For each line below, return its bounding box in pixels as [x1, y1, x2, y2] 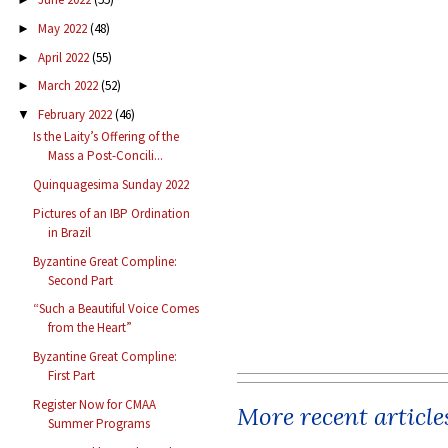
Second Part [48, 271, 114, 289]
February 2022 [37, 106, 115, 124]
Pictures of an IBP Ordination [33, 204, 191, 222]
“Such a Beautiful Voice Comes [33, 300, 200, 318]
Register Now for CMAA [33, 395, 157, 413]
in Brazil [48, 223, 92, 241]
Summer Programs [48, 414, 151, 432]
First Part [48, 367, 96, 385]
